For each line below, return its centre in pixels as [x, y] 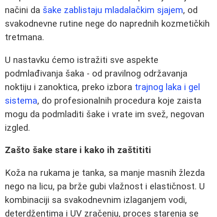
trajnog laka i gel [167, 87]
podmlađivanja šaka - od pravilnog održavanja [96, 73]
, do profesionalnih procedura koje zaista [119, 101]
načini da [24, 10]
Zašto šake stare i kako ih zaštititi [78, 150]
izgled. [17, 128]
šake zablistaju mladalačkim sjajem [113, 10]
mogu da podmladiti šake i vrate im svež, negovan [105, 114]
